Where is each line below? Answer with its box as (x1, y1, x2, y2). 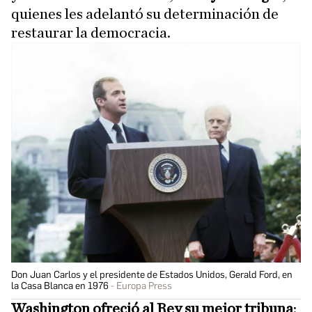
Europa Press (116, 279, 172, 292)
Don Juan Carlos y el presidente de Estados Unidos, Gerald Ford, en (11, 268, 292, 281)
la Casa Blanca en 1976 (11, 279, 109, 292)
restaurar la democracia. (11, 25, 171, 40)
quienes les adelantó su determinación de (11, 6, 279, 22)
